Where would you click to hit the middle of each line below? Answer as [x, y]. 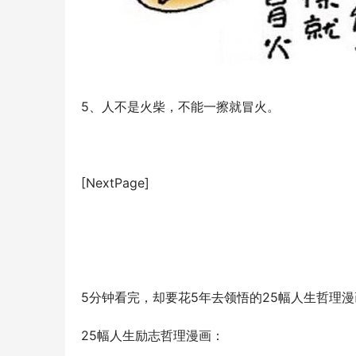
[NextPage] [115, 183]
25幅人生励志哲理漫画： [153, 336]
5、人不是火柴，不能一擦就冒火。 [180, 107]
